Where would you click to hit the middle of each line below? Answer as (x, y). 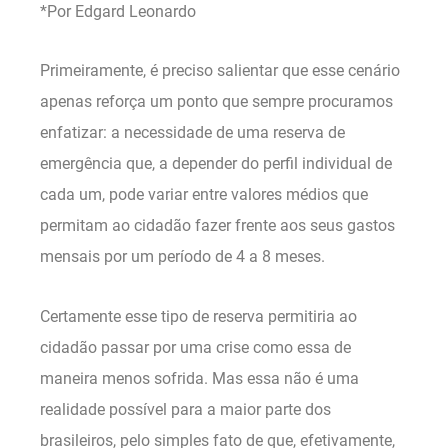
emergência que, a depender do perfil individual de (216, 164)
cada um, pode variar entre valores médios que (204, 195)
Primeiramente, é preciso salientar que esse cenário (220, 71)
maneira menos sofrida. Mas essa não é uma (199, 379)
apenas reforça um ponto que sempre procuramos (216, 102)
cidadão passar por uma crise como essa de (195, 348)
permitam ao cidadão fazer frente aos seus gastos (217, 226)
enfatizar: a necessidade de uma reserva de (192, 133)
